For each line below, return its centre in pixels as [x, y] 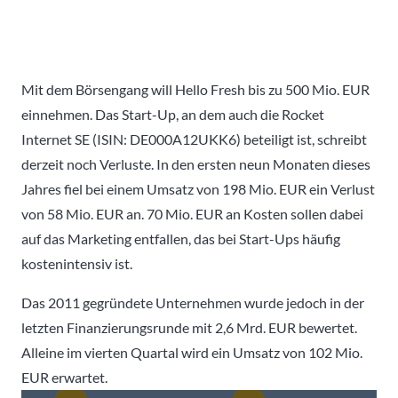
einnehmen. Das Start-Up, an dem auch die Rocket [173, 114]
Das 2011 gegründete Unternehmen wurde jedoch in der [193, 302]
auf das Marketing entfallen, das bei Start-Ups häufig [181, 238]
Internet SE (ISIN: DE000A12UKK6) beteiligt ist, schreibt [194, 139]
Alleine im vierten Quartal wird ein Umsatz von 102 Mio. [192, 352]
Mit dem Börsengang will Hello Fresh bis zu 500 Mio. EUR [195, 89]
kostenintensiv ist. [77, 263]
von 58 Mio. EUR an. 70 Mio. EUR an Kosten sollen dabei [192, 213]
